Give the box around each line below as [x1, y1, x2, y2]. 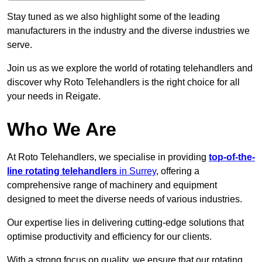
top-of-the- [209, 152, 255, 163]
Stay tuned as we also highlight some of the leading [7, 12, 220, 22]
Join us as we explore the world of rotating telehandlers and [7, 63, 253, 74]
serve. [7, 40, 32, 50]
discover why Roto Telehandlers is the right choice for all [7, 77, 240, 88]
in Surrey [117, 166, 156, 177]
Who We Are [7, 119, 116, 140]
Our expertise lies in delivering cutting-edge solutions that [7, 218, 244, 228]
